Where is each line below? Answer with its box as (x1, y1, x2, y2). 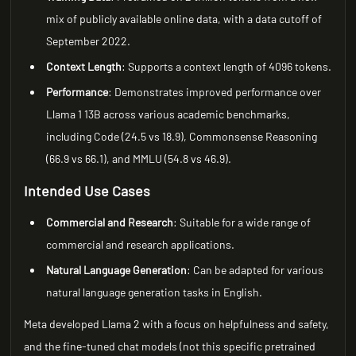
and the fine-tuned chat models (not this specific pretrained (24, 339, 316, 353)
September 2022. (46, 34, 131, 48)
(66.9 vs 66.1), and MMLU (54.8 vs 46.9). (46, 152, 232, 165)
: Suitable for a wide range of (173, 215, 311, 229)
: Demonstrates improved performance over (108, 85, 322, 99)
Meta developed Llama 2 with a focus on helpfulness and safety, (24, 317, 330, 331)
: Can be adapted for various (187, 263, 324, 277)
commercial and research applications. (46, 238, 235, 251)
